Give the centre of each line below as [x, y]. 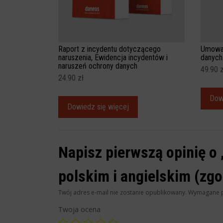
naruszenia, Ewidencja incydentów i [113, 58]
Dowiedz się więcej [98, 107]
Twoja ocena [79, 210]
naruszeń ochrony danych [98, 66]
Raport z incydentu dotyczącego [110, 49]
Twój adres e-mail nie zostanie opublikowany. [122, 193]
